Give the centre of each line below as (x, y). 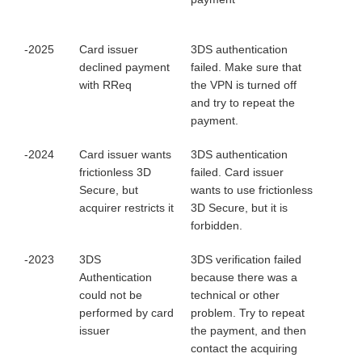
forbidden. (217, 225)
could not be (111, 295)
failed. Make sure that (246, 67)
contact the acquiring (244, 348)
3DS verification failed (246, 259)
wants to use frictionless (252, 190)
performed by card (126, 313)
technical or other (235, 295)
